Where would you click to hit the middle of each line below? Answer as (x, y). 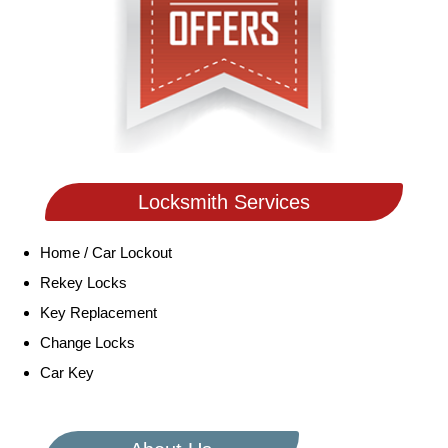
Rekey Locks (83, 282)
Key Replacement (98, 312)
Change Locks (87, 342)
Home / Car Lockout (106, 252)
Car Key (67, 372)
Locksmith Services (223, 202)
